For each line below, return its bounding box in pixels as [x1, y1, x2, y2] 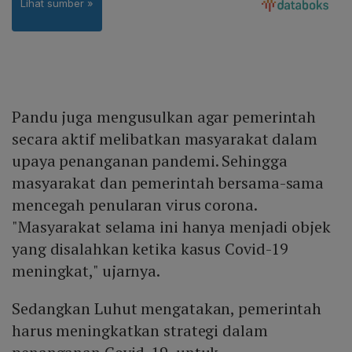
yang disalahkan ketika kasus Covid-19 [12, 238, 289, 260]
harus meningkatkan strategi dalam [12, 320, 268, 342]
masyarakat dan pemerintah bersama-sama [12, 172, 324, 194]
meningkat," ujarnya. [12, 260, 160, 282]
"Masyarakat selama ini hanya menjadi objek [12, 216, 331, 238]
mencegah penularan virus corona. [12, 194, 257, 216]
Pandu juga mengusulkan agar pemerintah [12, 106, 317, 128]
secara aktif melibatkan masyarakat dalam [12, 128, 317, 150]
